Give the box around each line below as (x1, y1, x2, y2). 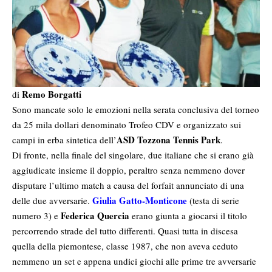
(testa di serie (187, 194, 239, 207)
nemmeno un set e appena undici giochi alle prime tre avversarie (12, 255, 256, 268)
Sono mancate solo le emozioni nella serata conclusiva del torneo (12, 103, 259, 116)
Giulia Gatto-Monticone (92, 194, 187, 208)
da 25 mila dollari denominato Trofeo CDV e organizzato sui (12, 118, 241, 131)
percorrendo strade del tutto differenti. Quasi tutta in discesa (12, 225, 238, 237)
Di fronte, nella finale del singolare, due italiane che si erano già (12, 149, 254, 161)
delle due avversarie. (12, 194, 92, 207)
